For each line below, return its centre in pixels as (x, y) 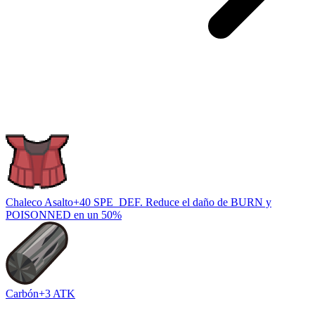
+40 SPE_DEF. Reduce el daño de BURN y (172, 202)
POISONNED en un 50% (64, 215)
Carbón (22, 294)
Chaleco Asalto (39, 202)
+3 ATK (57, 294)
